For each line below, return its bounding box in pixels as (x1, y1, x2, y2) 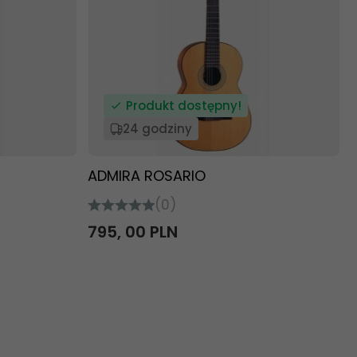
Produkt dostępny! (125, 97, 241, 114)
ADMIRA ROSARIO (87, 166, 206, 186)
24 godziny (122, 120, 192, 137)
